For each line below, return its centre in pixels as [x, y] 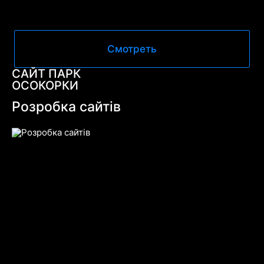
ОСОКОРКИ [45, 85]
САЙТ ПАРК [46, 73]
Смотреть [132, 49]
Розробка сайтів [66, 106]
